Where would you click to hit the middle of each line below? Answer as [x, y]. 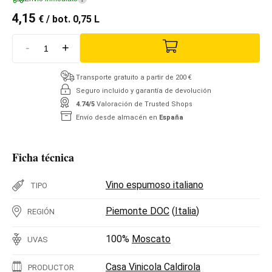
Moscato [151, 239]
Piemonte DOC [138, 211]
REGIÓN [41, 211]
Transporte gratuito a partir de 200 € [134, 77]
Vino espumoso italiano [155, 185]
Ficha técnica [43, 157]
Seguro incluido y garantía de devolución [144, 90]
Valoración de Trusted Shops [144, 104]
